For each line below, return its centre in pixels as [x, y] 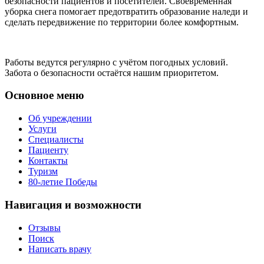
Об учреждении [60, 118]
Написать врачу [60, 249]
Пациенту [48, 150]
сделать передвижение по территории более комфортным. [122, 22]
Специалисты [56, 140]
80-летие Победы [63, 182]
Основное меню [44, 95]
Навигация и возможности [73, 204]
